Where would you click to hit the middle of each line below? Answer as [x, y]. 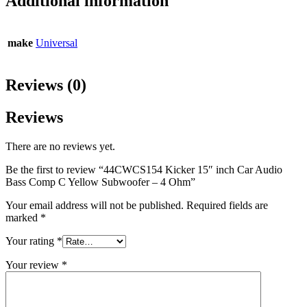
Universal [57, 43]
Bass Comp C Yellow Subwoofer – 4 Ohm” [100, 182]
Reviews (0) [46, 85]
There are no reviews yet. [60, 147]
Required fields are [227, 206]
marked [23, 218]
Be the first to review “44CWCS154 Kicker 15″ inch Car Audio [144, 170]
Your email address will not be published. [95, 206]
